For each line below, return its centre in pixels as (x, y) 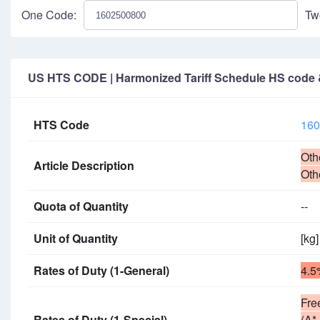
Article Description (84, 165)
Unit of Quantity (76, 238)
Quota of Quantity (81, 206)
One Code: (49, 15)
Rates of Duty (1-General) (101, 270)
